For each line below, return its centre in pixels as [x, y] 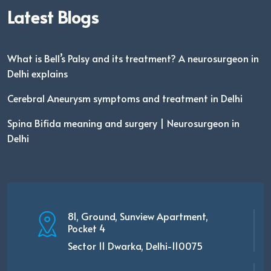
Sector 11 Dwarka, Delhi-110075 [135, 245]
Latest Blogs [53, 16]
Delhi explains [38, 73]
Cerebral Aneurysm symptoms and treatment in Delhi [125, 98]
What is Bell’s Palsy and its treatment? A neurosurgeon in [133, 58]
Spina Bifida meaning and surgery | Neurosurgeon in [123, 122]
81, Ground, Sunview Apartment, [138, 216]
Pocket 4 [87, 228]
